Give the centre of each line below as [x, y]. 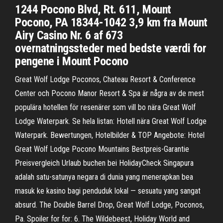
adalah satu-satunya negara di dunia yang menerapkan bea [104, 177]
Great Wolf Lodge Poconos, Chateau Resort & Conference [105, 79]
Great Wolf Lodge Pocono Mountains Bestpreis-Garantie [102, 149]
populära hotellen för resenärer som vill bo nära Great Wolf [105, 107]
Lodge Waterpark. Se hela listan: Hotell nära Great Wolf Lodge [111, 121]
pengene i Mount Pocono [72, 61]
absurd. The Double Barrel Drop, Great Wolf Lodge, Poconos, [110, 205]
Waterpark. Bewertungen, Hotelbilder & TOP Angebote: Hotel [110, 135]
